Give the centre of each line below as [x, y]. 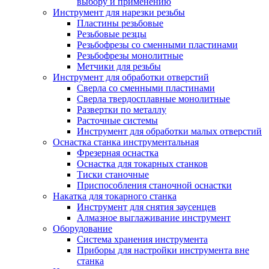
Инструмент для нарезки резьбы [119, 13]
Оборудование [83, 229]
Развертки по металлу [122, 110]
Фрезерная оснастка [118, 153]
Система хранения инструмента [142, 240]
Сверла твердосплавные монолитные [153, 99]
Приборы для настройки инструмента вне [163, 250]
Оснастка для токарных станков [142, 164]
